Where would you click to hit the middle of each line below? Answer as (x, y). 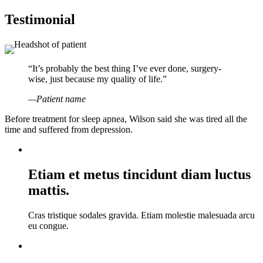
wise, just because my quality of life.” (97, 79)
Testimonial (40, 20)
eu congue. (48, 226)
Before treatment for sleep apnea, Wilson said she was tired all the (126, 119)
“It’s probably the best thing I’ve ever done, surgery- (125, 69)
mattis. (49, 190)
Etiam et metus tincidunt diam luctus (139, 175)
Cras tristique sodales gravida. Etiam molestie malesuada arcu (141, 215)
